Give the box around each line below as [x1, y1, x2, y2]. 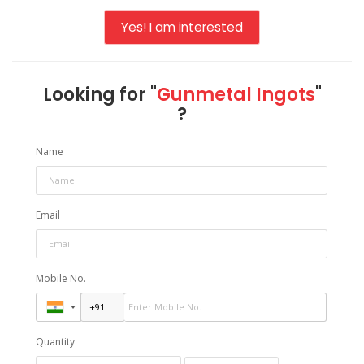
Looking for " [42, 81, 157, 107]
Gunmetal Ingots [156, 81, 315, 107]
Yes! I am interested [121, 18, 243, 36]
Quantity [36, 334, 76, 349]
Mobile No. [36, 271, 87, 285]
